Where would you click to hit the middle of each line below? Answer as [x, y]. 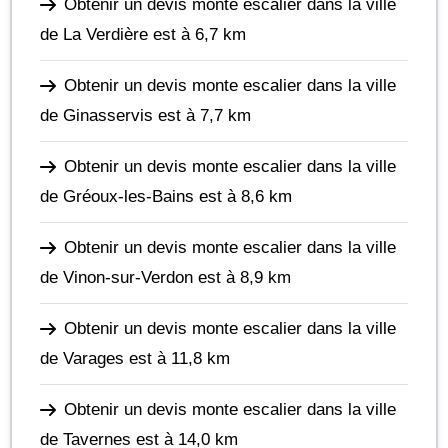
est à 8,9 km [242, 277]
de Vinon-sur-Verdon [116, 277]
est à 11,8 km [177, 358]
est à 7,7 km [202, 115]
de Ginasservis [96, 115]
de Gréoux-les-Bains [117, 196]
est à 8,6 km [243, 196]
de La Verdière [94, 34]
